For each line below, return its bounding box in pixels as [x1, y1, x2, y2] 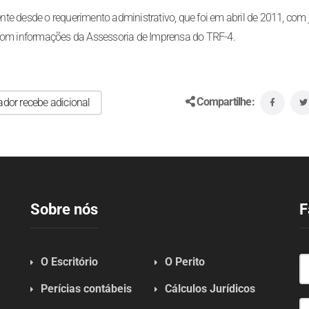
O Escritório [40, 255, 98, 268]
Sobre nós [30, 201, 98, 218]
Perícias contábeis [40, 282, 132, 295]
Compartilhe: [195, 95, 257, 108]
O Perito [165, 255, 206, 268]
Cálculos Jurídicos [165, 282, 256, 295]
